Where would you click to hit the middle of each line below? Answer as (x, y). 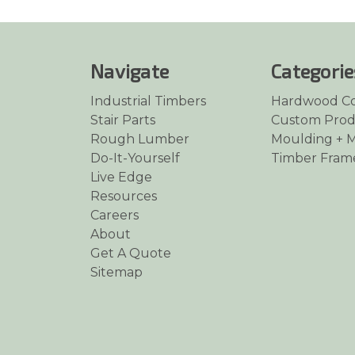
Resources (124, 197)
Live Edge (121, 177)
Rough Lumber (140, 139)
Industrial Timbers (148, 101)
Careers (115, 216)
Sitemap (116, 273)
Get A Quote (131, 254)
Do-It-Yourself (135, 158)
